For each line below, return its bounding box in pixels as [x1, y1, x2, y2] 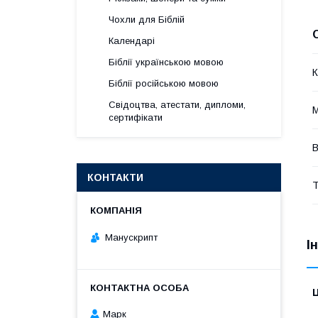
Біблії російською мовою [109, 78, 219, 89]
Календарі [109, 35, 155, 46]
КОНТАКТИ [87, 172, 143, 183]
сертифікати [109, 112, 163, 123]
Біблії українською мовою [109, 57, 224, 67]
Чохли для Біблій [109, 14, 185, 25]
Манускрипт [105, 231, 158, 243]
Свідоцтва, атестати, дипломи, [109, 99, 246, 110]
